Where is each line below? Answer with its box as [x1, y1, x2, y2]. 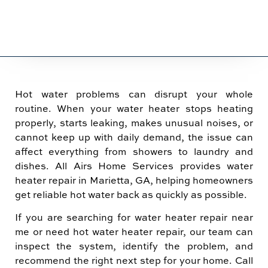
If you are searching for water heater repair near [15, 210, 253, 224]
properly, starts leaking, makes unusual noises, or [15, 115, 253, 129]
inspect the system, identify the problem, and [15, 239, 253, 252]
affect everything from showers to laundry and [15, 144, 253, 158]
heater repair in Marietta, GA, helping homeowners [15, 173, 253, 187]
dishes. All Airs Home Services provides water [15, 159, 253, 172]
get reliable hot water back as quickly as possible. [15, 187, 247, 201]
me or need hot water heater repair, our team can [15, 224, 253, 238]
